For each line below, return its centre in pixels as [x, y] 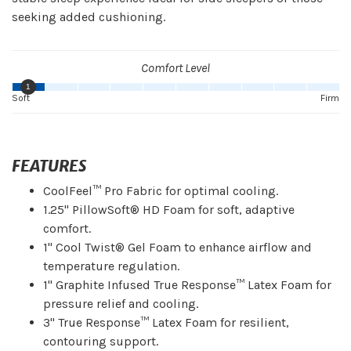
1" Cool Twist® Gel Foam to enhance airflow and [177, 248]
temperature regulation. [111, 266]
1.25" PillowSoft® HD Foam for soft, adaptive [169, 210]
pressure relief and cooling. [121, 304]
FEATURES [49, 166]
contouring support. [101, 342]
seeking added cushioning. [89, 17]
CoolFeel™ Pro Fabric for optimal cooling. [161, 191]
